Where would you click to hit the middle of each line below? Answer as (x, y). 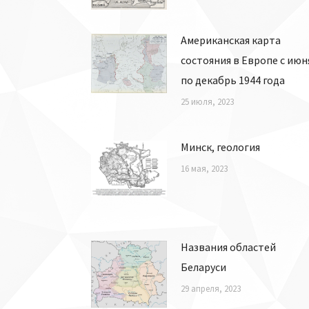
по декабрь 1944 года (233, 80)
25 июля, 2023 (207, 102)
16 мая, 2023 (204, 168)
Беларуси (203, 267)
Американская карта (231, 40)
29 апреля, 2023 (211, 288)
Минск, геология (220, 147)
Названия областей (228, 247)
